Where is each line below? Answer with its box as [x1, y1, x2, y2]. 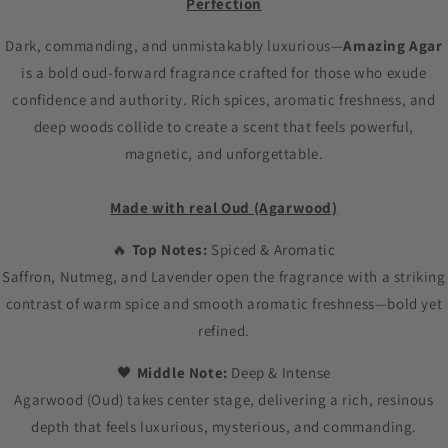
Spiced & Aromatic [207, 240, 336, 260]
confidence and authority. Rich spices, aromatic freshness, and [12, 90, 436, 110]
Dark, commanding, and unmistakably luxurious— [5, 36, 344, 56]
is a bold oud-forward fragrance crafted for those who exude [21, 63, 427, 83]
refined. [198, 321, 250, 341]
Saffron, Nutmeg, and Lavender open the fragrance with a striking [2, 267, 446, 287]
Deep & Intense [227, 363, 331, 383]
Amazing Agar [343, 36, 443, 56]
